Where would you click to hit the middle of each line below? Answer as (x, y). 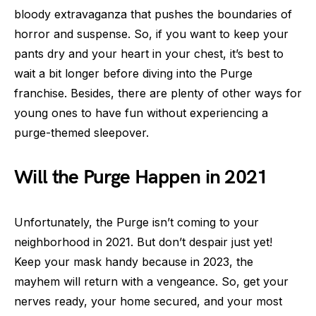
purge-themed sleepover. (81, 132)
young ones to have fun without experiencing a (141, 113)
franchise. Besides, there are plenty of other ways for (158, 93)
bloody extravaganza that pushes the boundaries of (153, 14)
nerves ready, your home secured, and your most (148, 301)
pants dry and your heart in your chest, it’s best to (149, 53)
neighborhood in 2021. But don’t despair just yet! (143, 242)
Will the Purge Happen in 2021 (141, 177)
